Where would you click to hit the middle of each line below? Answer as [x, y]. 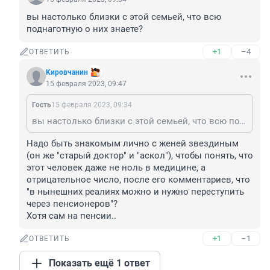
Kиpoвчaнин [67, 73]
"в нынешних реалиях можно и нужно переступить [135, 192]
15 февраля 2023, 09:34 [92, 105]
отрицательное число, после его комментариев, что [138, 180]
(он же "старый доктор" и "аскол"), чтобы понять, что [140, 156]
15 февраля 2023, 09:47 [86, 84]
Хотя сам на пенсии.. [71, 216]
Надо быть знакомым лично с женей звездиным [133, 144]
